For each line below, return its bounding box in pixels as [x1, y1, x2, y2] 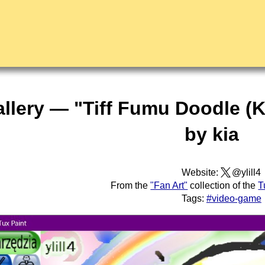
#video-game [206, 193, 261, 203]
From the [111, 180, 151, 190]
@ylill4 [232, 167, 261, 177]
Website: [182, 167, 221, 177]
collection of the [188, 180, 258, 190]
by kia [185, 124, 240, 145]
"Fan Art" [150, 180, 188, 190]
